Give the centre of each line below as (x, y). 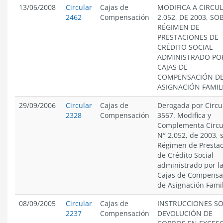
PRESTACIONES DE (188, 37)
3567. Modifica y (184, 115)
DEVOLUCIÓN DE (185, 213)
